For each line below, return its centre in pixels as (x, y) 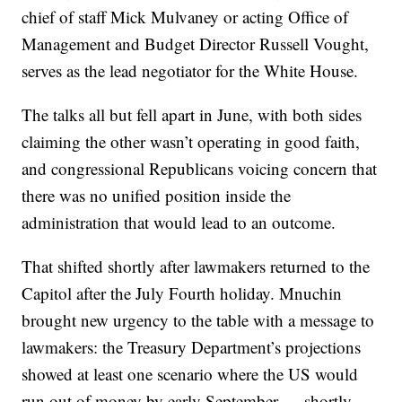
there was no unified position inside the (157, 195)
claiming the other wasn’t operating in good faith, (191, 141)
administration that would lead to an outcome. (179, 222)
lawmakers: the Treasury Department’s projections (192, 347)
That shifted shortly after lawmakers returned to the (196, 266)
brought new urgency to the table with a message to (198, 320)
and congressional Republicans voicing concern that (200, 168)
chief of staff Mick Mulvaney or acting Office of (185, 17)
